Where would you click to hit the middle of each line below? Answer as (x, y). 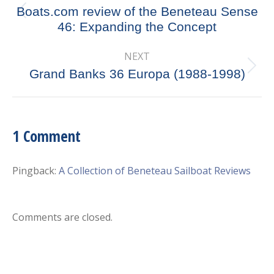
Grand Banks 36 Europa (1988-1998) (137, 73)
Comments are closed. (62, 217)
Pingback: (34, 170)
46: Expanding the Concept (137, 26)
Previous (156, 17)
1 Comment (46, 135)
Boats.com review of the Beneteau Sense (137, 11)
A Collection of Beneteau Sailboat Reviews (155, 170)
